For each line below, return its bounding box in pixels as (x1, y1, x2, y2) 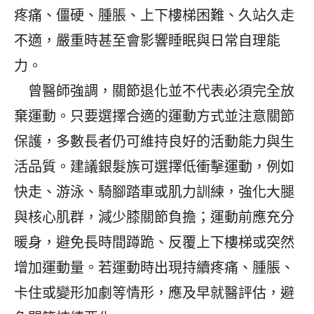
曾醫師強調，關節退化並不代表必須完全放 (14, 83, 294, 100)
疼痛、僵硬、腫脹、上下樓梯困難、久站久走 (14, 7, 294, 25)
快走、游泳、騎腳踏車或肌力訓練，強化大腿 (14, 184, 294, 201)
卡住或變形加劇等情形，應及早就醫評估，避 (14, 285, 294, 302)
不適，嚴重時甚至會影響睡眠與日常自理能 (14, 32, 280, 50)
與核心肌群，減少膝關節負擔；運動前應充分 (14, 209, 294, 226)
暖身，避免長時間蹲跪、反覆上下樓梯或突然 (14, 234, 294, 252)
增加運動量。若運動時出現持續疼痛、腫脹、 (14, 259, 294, 277)
